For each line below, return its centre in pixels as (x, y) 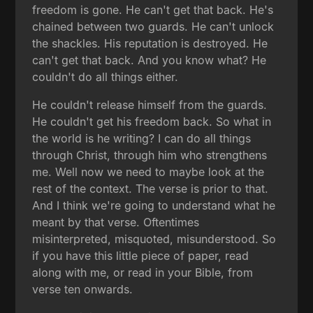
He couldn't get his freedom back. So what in (152, 121)
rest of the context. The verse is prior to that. (151, 188)
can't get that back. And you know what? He (150, 60)
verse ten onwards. (83, 289)
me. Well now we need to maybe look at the (148, 172)
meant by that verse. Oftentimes (116, 222)
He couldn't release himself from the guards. (150, 104)
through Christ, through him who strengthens (150, 155)
